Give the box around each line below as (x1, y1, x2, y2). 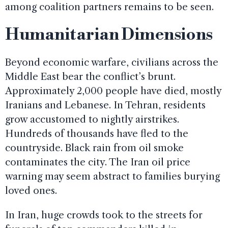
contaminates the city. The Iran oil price (5, 156, 190, 168)
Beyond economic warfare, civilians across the (5, 56, 218, 68)
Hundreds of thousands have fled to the (5, 127, 188, 139)
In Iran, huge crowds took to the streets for (5, 209, 203, 221)
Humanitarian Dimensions (5, 24, 213, 45)
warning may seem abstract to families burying (5, 170, 220, 182)
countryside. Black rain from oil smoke (5, 141, 184, 154)
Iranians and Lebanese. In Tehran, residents (5, 99, 206, 111)
